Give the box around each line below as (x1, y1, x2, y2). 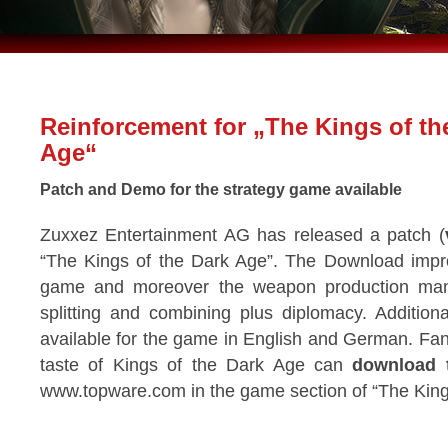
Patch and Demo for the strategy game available (40, 180, 402, 198)
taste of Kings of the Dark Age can (40, 355, 353, 375)
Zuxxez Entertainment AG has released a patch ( (40, 225, 445, 245)
